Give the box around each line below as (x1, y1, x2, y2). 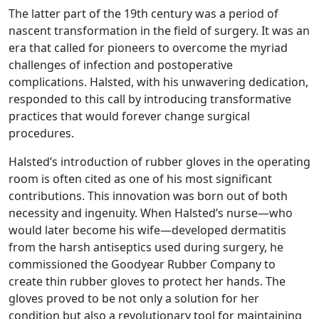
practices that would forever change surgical (9, 108, 250, 124)
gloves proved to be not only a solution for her (9, 290, 259, 306)
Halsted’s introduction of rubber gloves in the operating (9, 153, 310, 169)
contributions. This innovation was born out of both (9, 187, 288, 204)
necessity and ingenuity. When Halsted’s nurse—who (9, 204, 293, 221)
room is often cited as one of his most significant (9, 170, 272, 187)
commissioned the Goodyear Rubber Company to (9, 256, 276, 272)
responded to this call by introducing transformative (9, 90, 291, 107)
